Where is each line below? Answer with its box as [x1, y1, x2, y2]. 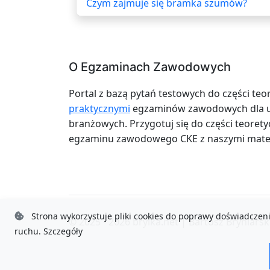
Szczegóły [43, 225, 83, 237]
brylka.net [133, 215, 178, 228]
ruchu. [14, 225, 43, 237]
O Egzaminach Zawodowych [69, 59, 231, 74]
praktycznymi [69, 101, 130, 115]
